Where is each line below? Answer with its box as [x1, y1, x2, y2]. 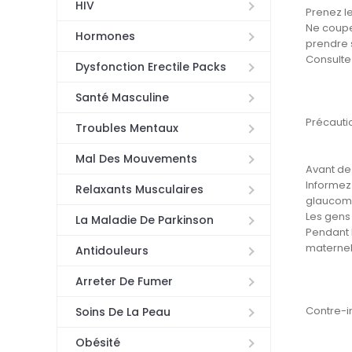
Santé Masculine [75, 90, 169, 106]
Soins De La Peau [75, 304, 170, 321]
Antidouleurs [75, 243, 148, 259]
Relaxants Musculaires [75, 181, 203, 198]
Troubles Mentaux [75, 120, 178, 137]
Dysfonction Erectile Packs [75, 59, 226, 75]
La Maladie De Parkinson [75, 212, 214, 229]
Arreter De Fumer [75, 273, 173, 290]
